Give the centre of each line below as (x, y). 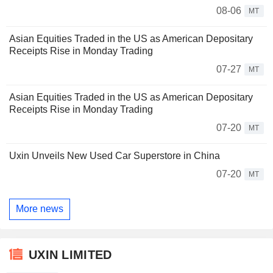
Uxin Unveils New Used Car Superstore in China (115, 155)
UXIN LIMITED (70, 255)
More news (40, 209)
